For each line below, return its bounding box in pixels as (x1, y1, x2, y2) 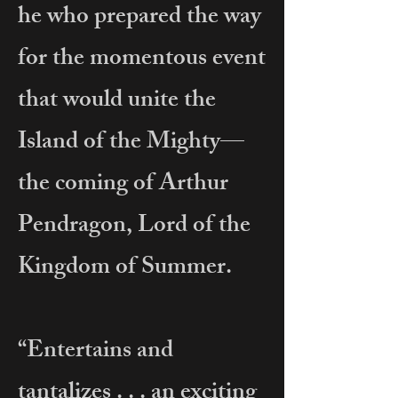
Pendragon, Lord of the (18, 206, 251, 248)
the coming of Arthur (18, 164, 228, 206)
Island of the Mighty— (18, 123, 244, 164)
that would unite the (18, 81, 216, 123)
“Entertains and (18, 331, 173, 373)
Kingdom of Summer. (18, 248, 232, 290)
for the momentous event (18, 39, 266, 81)
